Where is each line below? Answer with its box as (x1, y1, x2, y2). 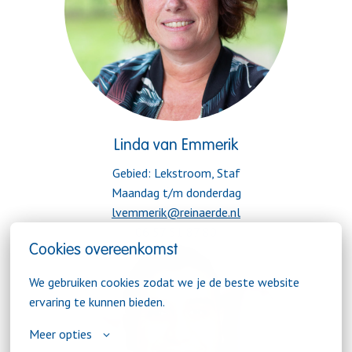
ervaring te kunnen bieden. (29, 294, 166, 310)
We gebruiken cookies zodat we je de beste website (29, 274, 300, 290)
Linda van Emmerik (114, 138, 238, 155)
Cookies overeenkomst (29, 243, 178, 258)
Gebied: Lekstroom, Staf (112, 165, 240, 181)
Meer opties (29, 326, 93, 342)
